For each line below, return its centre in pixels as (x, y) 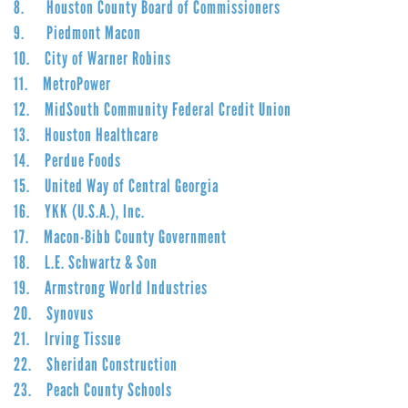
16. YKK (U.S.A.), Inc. (79, 211)
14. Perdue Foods (67, 160)
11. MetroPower (62, 83)
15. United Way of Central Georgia (116, 185)
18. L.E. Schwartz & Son (86, 262)
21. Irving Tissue (67, 338)
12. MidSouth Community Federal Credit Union (153, 109)
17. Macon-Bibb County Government (120, 236)
